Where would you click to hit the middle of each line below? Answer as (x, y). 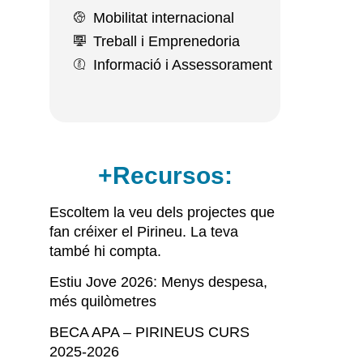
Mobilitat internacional (163, 18)
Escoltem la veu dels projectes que (162, 212)
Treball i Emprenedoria (166, 41)
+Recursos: (165, 175)
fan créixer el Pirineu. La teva (144, 232)
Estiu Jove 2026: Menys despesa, (158, 282)
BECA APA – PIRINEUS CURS (149, 332)
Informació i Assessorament (182, 65)
